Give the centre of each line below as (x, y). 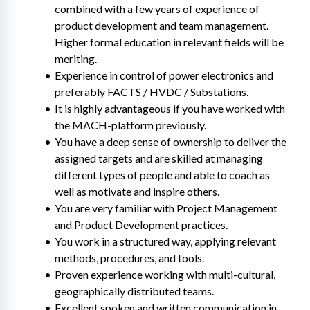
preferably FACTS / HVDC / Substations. (152, 92)
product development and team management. (162, 25)
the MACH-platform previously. (130, 125)
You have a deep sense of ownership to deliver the (170, 142)
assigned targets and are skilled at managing (159, 158)
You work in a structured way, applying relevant (165, 241)
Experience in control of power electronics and (164, 75)
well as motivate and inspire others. (137, 191)
